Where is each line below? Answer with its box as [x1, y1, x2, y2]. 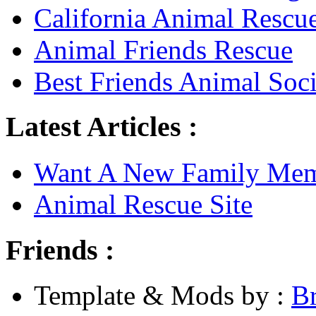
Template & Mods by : [34, 280, 291, 311]
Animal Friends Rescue [34, 34, 293, 65]
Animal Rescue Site [34, 188, 253, 219]
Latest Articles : [6, 111, 197, 143]
